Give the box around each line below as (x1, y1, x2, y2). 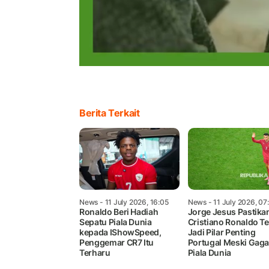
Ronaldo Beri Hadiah (79, 206, 159, 217)
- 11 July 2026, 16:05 (98, 197, 169, 207)
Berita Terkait (79, 106, 140, 119)
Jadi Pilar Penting (187, 226, 256, 237)
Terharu (79, 247, 110, 258)
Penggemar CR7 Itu (79, 237, 154, 247)
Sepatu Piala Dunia (79, 216, 152, 227)
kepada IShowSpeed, (79, 226, 162, 237)
